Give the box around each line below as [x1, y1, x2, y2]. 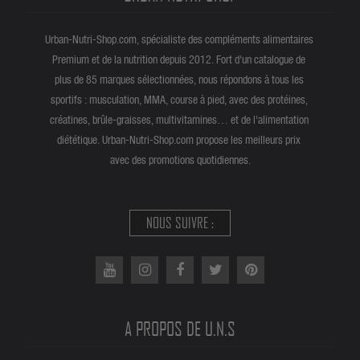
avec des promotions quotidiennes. [109, 153, 251, 166]
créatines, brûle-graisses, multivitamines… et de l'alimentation [49, 112, 311, 126]
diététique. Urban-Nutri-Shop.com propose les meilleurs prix [57, 133, 303, 146]
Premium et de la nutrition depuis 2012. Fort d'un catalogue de [52, 52, 308, 66]
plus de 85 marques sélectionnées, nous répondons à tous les [54, 72, 306, 86]
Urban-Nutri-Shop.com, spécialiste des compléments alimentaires [44, 32, 316, 46]
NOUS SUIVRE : [146, 214, 214, 231]
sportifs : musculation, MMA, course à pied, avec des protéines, [50, 92, 310, 106]
